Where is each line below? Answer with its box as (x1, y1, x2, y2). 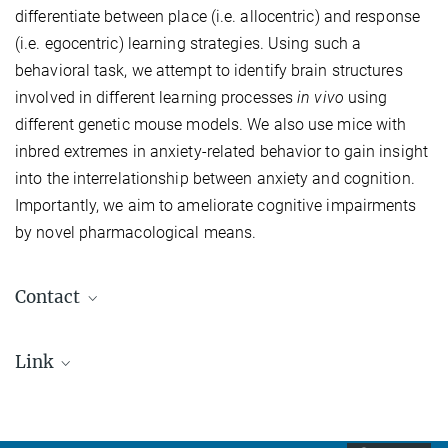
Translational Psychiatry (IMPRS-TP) (15, 415, 311, 436)
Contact (15, 286, 84, 309)
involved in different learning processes (15, 88, 298, 108)
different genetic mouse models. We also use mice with (15, 115, 407, 135)
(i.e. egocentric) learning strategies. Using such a (15, 34, 362, 54)
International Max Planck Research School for (34, 393, 399, 414)
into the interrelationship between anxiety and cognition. (15, 169, 415, 189)
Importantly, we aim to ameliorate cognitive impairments (15, 196, 417, 216)
